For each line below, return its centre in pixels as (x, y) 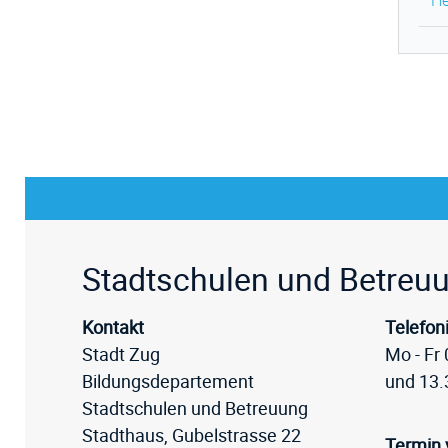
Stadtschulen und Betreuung (195, 408)
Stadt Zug (121, 354)
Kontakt (113, 327)
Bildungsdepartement (168, 381)
